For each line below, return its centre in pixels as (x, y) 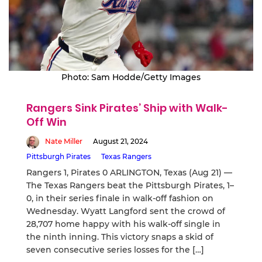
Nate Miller (64, 142)
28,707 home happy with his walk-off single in (123, 224)
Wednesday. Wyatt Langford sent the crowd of (126, 211)
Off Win (46, 122)
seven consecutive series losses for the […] (115, 249)
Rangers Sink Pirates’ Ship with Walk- (127, 108)
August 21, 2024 (120, 142)
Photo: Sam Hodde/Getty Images (131, 77)
